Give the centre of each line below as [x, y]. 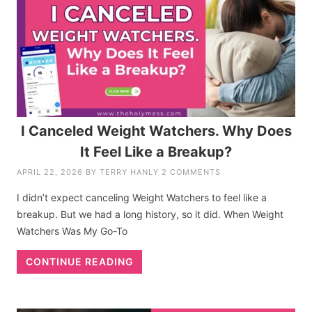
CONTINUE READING [79, 262]
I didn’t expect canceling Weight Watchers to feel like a [142, 198]
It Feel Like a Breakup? [156, 152]
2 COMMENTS [192, 172]
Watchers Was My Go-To [72, 231]
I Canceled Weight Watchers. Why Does [156, 131]
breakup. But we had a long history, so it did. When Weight [150, 214]
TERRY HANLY [130, 172]
